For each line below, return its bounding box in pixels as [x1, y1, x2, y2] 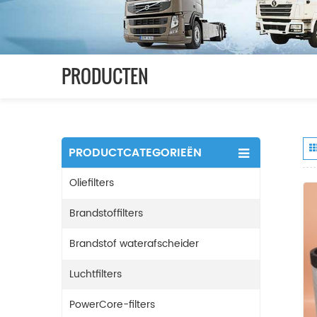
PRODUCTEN [62, 62, 149, 90]
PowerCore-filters [69, 296, 155, 313]
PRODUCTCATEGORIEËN [69, 143, 202, 162]
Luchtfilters [69, 265, 122, 282]
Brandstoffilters [69, 204, 143, 221]
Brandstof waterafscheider [69, 235, 199, 252]
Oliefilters [69, 174, 114, 191]
